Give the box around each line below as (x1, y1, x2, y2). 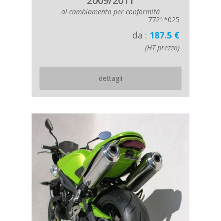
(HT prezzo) (145, 43, 180, 52)
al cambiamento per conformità (61, 7, 160, 16)
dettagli (99, 74, 122, 83)
